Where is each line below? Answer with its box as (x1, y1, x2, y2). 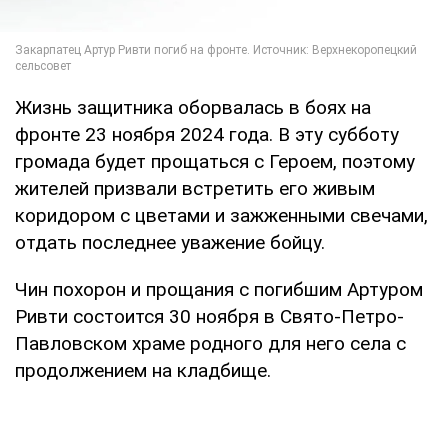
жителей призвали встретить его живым (15, 176, 375, 200)
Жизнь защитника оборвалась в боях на (15, 95, 371, 119)
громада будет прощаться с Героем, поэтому (15, 149, 415, 173)
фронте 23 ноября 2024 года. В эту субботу (15, 122, 399, 146)
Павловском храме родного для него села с (15, 331, 406, 355)
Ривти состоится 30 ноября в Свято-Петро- (15, 304, 404, 328)
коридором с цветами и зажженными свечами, (15, 203, 428, 227)
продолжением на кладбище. (15, 358, 271, 382)
